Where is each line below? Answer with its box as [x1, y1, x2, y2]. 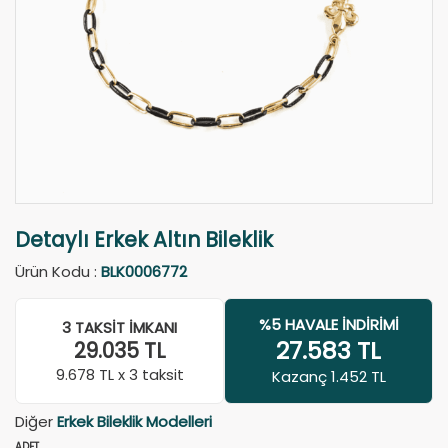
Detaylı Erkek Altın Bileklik [15, 226, 273, 255]
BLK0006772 [101, 261, 187, 283]
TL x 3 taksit [98, 363, 184, 385]
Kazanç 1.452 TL [271, 366, 386, 388]
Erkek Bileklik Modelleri [57, 411, 212, 433]
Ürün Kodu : [15, 261, 101, 283]
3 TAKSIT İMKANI [62, 316, 177, 338]
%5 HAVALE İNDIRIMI [258, 314, 399, 336]
